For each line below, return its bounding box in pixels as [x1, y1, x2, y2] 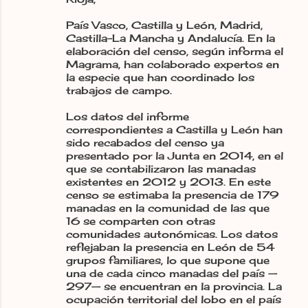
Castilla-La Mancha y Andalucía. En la [66, 31, 275, 45]
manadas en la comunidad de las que [66, 201, 269, 214]
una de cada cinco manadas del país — [66, 266, 277, 280]
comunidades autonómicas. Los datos [66, 227, 278, 241]
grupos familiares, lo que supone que [66, 253, 269, 267]
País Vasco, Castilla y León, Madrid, [66, 18, 263, 32]
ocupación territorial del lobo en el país [66, 292, 281, 306]
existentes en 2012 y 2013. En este [66, 175, 271, 188]
